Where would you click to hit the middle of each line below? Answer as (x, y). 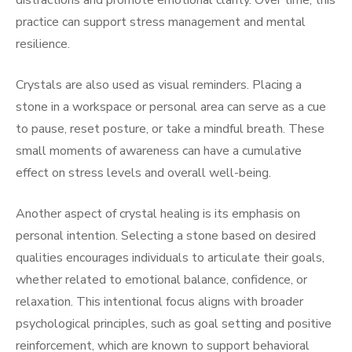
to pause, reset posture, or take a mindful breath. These (170, 129)
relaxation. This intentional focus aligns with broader (159, 302)
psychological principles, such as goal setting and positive (174, 324)
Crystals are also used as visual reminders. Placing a (159, 85)
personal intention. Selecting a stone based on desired (166, 236)
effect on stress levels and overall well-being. (143, 173)
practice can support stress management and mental (161, 22)
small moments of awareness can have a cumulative (159, 151)
